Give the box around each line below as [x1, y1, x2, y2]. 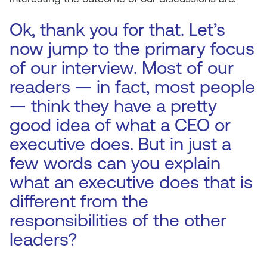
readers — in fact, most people [10, 76, 255, 97]
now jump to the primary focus [10, 38, 254, 59]
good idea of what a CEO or [10, 114, 231, 135]
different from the [10, 191, 148, 212]
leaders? [10, 229, 77, 250]
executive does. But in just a [10, 133, 231, 154]
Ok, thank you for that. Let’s [10, 19, 225, 40]
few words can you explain [10, 153, 221, 173]
